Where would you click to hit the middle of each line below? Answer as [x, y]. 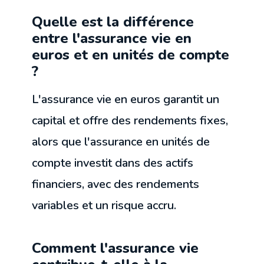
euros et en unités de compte [131, 55]
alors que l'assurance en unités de [121, 142]
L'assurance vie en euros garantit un [126, 100]
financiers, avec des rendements [116, 184]
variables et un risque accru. [104, 206]
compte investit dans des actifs [113, 163]
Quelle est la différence [113, 22]
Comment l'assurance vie [115, 248]
